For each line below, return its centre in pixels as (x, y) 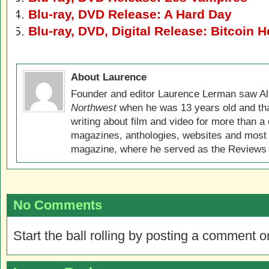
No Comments (58, 205)
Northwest (94, 107)
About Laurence (109, 77)
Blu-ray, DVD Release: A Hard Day (130, 14)
